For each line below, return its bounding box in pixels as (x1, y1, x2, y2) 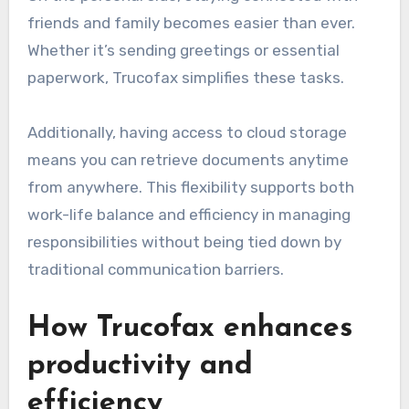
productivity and (26, 351, 253, 381)
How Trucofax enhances (26, 313, 352, 343)
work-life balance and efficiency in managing (26, 204, 351, 224)
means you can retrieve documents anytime (26, 150, 349, 169)
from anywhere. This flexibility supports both (26, 177, 354, 196)
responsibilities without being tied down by (26, 232, 341, 251)
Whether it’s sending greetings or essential (26, 40, 340, 59)
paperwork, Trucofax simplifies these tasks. (26, 68, 344, 87)
